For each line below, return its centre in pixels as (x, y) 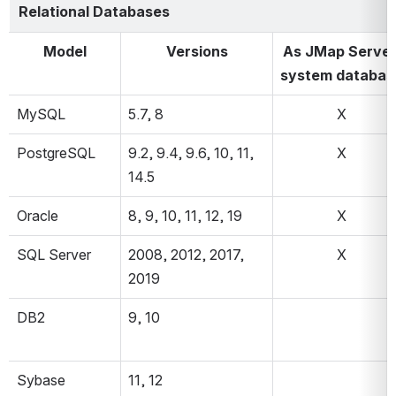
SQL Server (54, 255)
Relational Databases (94, 11)
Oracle (38, 216)
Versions (197, 52)
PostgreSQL (56, 153)
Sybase (41, 381)
